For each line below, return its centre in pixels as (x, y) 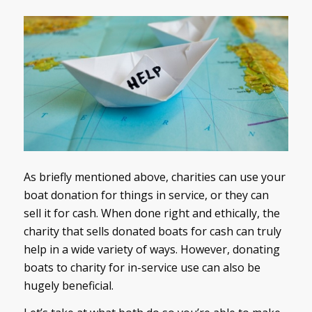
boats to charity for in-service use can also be (142, 267)
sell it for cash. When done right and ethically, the (151, 213)
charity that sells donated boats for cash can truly (152, 231)
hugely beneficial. (68, 285)
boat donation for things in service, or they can (146, 195)
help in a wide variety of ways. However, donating (151, 249)
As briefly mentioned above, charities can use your (154, 177)
